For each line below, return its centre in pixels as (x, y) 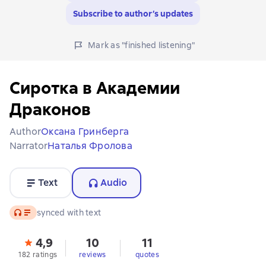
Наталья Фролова (90, 146)
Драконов (50, 109)
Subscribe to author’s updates (133, 14)
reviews (93, 255)
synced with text (69, 213)
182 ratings (38, 255)
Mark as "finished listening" (141, 45)
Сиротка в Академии (95, 88)
